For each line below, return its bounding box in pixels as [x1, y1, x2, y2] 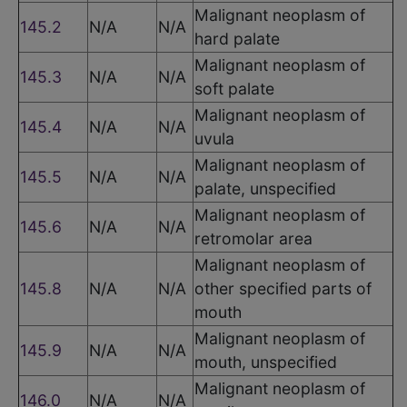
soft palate [194, 78, 274, 98]
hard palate [194, 28, 280, 48]
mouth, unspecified [194, 352, 337, 372]
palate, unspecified [194, 178, 336, 198]
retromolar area [194, 228, 313, 248]
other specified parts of [194, 278, 372, 298]
